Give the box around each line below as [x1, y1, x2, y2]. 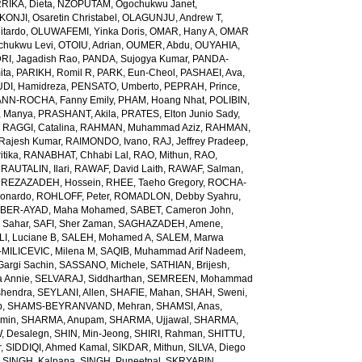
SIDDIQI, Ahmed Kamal [6, 342, 108, 353]
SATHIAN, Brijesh [150, 259, 228, 271]
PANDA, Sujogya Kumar [82, 53, 188, 65]
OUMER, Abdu [126, 40, 191, 51]
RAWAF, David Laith [74, 163, 164, 175]
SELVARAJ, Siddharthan [35, 273, 143, 284]
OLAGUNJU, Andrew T [122, 12, 221, 23]
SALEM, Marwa [156, 232, 225, 243]
